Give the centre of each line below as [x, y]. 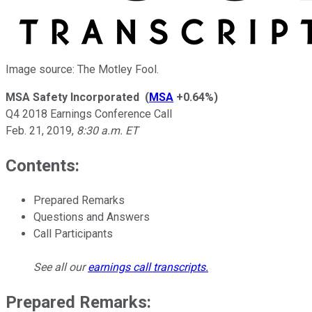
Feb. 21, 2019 [39, 130]
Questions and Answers [92, 217]
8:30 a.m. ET [108, 130]
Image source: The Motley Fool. [82, 69]
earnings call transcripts [147, 267]
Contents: [42, 165]
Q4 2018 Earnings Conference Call [89, 114]
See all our [61, 267]
